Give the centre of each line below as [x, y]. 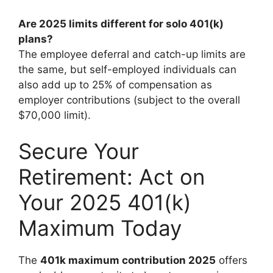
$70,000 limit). [55, 115]
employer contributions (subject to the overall [129, 100]
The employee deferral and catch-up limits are [132, 54]
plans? [36, 39]
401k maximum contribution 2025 [128, 260]
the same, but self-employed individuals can [127, 69]
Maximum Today [100, 228]
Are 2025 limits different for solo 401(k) [121, 23]
